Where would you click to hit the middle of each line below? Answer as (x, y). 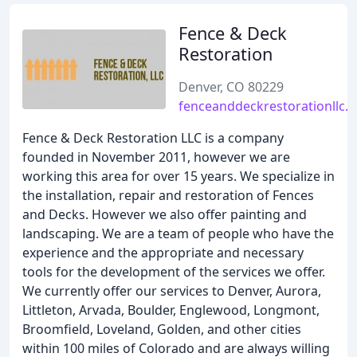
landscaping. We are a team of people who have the (178, 233)
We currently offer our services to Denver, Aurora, (172, 291)
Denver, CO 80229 (231, 87)
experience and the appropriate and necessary (163, 253)
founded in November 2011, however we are (156, 157)
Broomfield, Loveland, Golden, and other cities (162, 329)
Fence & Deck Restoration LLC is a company (153, 138)
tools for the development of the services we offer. (174, 272)
